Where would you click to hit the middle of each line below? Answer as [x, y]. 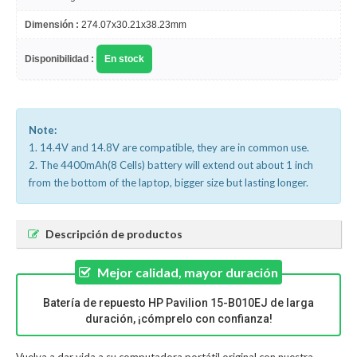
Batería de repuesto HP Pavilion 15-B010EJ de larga [178, 303]
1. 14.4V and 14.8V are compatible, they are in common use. [169, 147]
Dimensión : [52, 25]
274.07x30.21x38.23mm [133, 25]
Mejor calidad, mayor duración [188, 272]
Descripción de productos [114, 234]
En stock [124, 59]
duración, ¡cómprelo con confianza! [178, 319]
